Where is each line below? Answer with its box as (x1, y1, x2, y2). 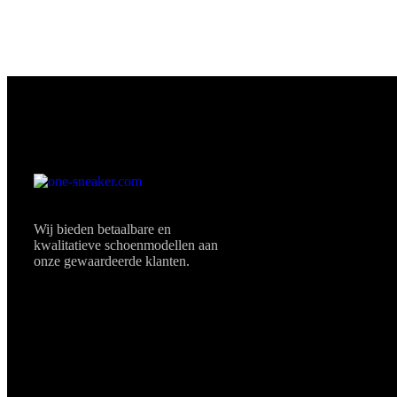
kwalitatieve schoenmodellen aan (34, 237, 218, 253)
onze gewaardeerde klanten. (34, 253, 190, 269)
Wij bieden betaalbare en (34, 221, 171, 237)
